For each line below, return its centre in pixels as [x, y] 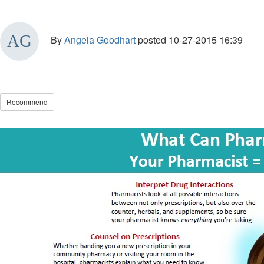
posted [152, 40]
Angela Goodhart [100, 40]
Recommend [27, 102]
